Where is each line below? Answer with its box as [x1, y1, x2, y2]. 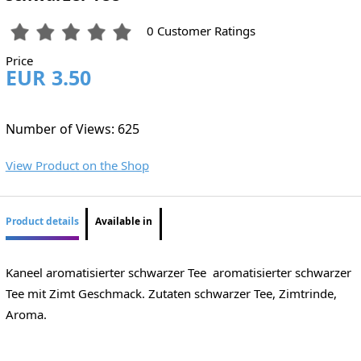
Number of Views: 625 [5, 119, 139, 138]
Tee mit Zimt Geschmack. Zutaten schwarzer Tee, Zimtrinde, [5, 284, 337, 301]
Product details [5, 214, 79, 229]
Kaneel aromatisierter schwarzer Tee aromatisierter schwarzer [5, 263, 351, 280]
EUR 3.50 [5, 64, 91, 92]
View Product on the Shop [5, 157, 149, 174]
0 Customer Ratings [147, 23, 256, 39]
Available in [95, 214, 153, 229]
